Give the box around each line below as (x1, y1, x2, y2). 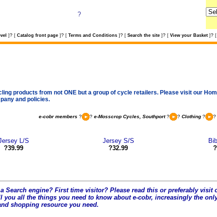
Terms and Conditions (68, 33, 117, 38)
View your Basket (170, 33, 208, 38)
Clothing (182, 113, 201, 119)
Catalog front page (16, 33, 58, 38)
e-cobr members (39, 113, 77, 119)
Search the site (127, 33, 160, 38)
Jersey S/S (102, 137, 134, 144)
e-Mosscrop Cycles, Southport (94, 113, 165, 119)
